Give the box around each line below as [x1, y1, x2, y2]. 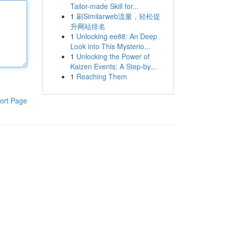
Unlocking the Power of [76, 51, 150, 61]
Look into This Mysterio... [70, 41, 150, 51]
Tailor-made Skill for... [70, 1, 139, 11]
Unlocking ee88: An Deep [76, 31, 157, 41]
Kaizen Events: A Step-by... [70, 61, 156, 71]
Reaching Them [76, 71, 127, 81]
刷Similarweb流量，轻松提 [76, 11, 160, 21]
